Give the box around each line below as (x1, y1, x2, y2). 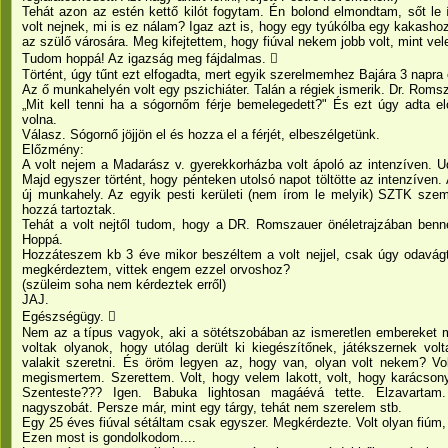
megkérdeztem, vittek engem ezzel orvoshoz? (22, 262, 290, 277)
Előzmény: (22, 142, 84, 157)
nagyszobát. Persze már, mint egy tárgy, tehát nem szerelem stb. (22, 400, 402, 415)
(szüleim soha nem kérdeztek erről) (22, 277, 226, 292)
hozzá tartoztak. (22, 202, 116, 217)
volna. (22, 112, 57, 127)
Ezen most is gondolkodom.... (22, 430, 196, 445)
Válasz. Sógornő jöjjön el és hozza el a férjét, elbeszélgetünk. (22, 127, 380, 142)
